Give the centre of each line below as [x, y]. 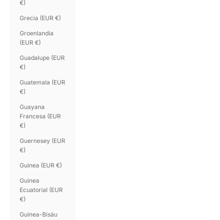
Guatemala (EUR [42, 82]
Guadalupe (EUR [42, 57]
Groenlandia [37, 33]
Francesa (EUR [40, 116]
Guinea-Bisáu [39, 214]
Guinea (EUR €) [41, 165]
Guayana [32, 107]
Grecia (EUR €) [40, 18]
